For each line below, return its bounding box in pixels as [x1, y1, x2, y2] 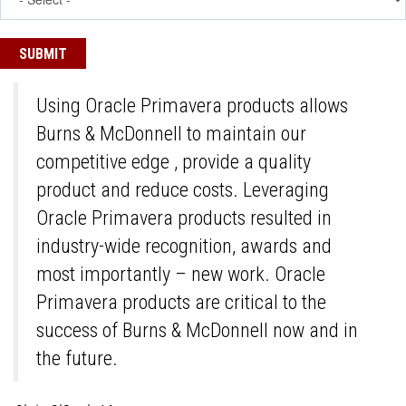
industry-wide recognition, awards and [36, 235, 332, 257]
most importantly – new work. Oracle [36, 263, 325, 285]
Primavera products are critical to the [36, 291, 326, 314]
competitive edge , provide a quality [36, 150, 311, 173]
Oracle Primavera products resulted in [36, 207, 332, 229]
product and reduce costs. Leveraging [36, 179, 329, 201]
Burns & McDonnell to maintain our [36, 122, 306, 145]
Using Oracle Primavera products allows [36, 94, 348, 117]
